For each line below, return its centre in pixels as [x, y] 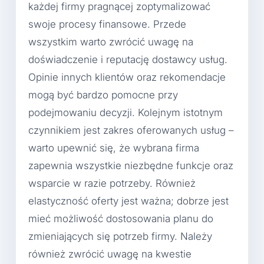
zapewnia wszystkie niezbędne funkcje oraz [131, 165]
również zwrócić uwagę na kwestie [110, 254]
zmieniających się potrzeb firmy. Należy [120, 236]
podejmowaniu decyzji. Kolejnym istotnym [126, 112]
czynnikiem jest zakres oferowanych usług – [131, 130]
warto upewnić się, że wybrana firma [114, 148]
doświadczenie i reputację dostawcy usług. [128, 59]
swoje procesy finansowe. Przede [107, 24]
